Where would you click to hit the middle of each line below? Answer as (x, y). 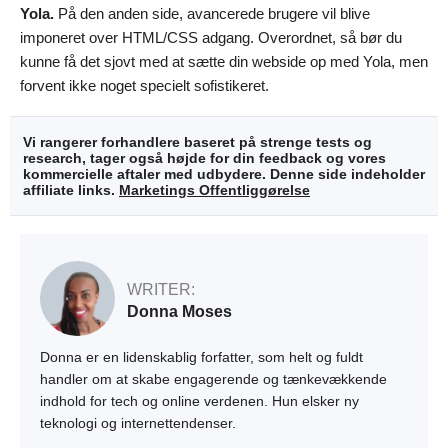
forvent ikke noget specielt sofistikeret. (144, 86)
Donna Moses (179, 311)
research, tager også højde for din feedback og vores (204, 158)
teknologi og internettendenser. (138, 423)
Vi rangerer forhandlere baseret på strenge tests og (197, 142)
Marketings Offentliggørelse (214, 190)
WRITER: (161, 289)
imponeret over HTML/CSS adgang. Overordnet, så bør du (211, 38)
